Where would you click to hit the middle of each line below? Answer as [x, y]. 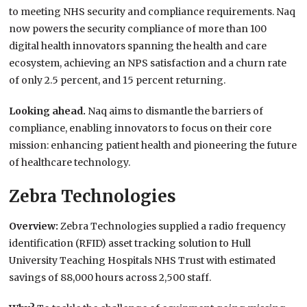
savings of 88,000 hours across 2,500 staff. [110, 278]
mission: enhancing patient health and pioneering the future [153, 146]
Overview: [35, 226]
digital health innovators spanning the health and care [138, 46]
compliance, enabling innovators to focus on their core [140, 128]
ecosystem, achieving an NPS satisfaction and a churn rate [148, 63]
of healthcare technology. [70, 163]
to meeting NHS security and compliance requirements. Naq [152, 12]
